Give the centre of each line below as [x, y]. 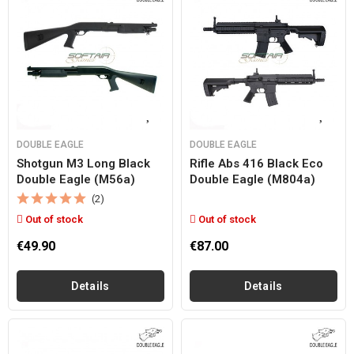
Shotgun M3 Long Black [83, 164]
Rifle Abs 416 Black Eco [256, 164]
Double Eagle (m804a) [252, 179]
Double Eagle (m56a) [76, 179]
